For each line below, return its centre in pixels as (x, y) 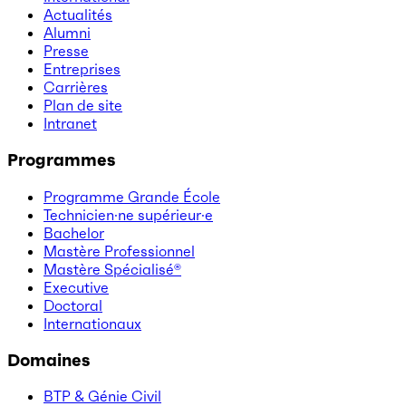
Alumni (67, 33)
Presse (66, 51)
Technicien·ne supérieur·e (128, 214)
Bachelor (74, 232)
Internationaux (92, 323)
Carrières (76, 87)
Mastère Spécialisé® (112, 269)
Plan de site (83, 106)
